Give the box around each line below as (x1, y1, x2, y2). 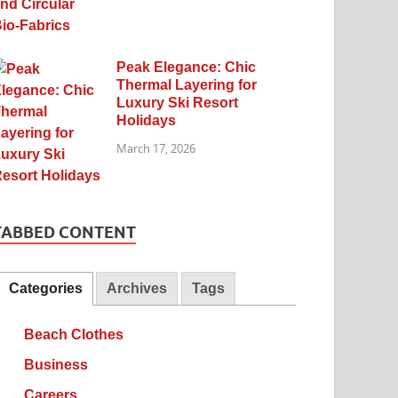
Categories (8, 281, 83, 297)
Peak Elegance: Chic (116, 59, 257, 75)
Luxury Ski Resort (116, 94, 239, 110)
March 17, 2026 (116, 140, 196, 157)
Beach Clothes (23, 327, 123, 343)
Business (23, 357, 88, 373)
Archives (107, 281, 168, 297)
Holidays (116, 112, 177, 128)
